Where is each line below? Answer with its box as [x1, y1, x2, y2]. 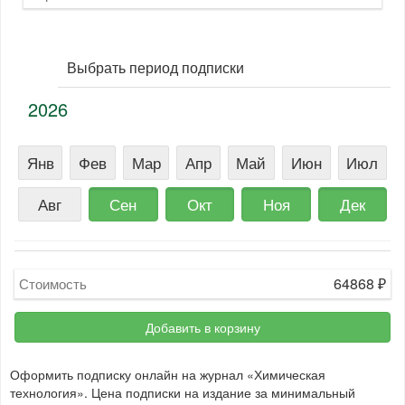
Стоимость [19, 274, 87, 293]
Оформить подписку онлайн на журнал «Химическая [10, 365, 325, 383]
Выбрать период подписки [67, 57, 244, 78]
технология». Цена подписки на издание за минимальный [10, 383, 355, 401]
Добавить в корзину [145, 318, 260, 336]
